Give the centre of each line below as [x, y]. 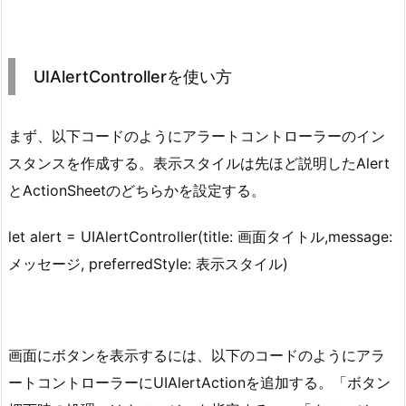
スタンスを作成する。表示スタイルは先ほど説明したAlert [199, 164]
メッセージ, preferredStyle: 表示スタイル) [148, 263]
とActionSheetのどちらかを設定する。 [137, 191]
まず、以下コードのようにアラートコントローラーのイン [197, 136]
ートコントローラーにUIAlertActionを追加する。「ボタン [199, 383]
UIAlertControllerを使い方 [133, 77]
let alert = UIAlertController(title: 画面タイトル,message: [200, 236]
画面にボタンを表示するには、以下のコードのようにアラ [197, 356]
